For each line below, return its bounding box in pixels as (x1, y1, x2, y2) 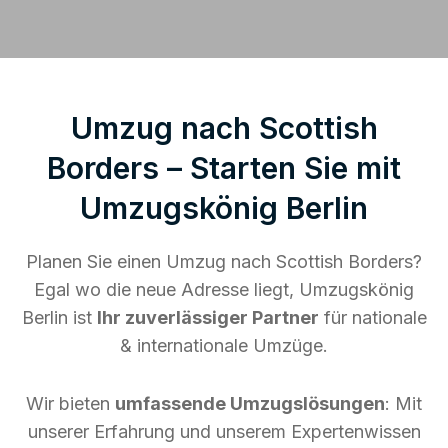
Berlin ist (21, 306, 97, 328)
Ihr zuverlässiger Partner (96, 306, 319, 328)
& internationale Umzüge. (120, 334, 328, 356)
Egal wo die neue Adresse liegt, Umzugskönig (34, 278, 414, 300)
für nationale (318, 306, 427, 328)
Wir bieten (26, 392, 115, 414)
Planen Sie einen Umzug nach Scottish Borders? (26, 250, 422, 272)
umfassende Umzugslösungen (115, 392, 385, 414)
